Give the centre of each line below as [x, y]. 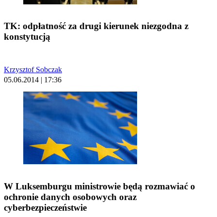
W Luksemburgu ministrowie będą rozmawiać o [100, 186]
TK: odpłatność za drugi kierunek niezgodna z [96, 26]
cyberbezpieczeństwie [45, 207]
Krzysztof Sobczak [33, 70]
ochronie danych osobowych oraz [70, 197]
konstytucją [27, 37]
